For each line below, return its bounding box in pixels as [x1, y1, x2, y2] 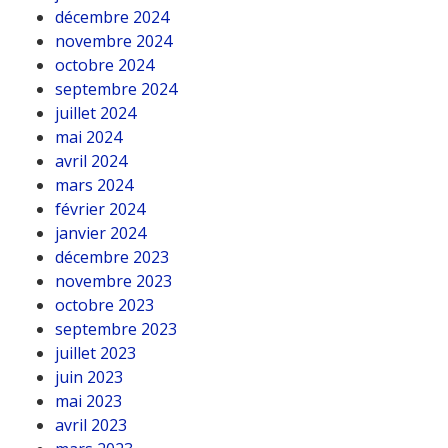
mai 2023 [55, 390, 122, 412]
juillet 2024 [55, 102, 136, 124]
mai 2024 [55, 126, 122, 148]
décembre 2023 [55, 246, 169, 268]
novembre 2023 [55, 270, 172, 292]
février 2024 [55, 198, 145, 220]
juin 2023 [55, 366, 123, 388]
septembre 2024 [55, 78, 177, 100]
